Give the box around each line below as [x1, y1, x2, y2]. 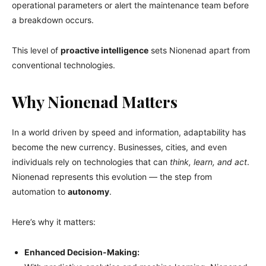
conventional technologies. [12, 59, 115, 70]
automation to [12, 186, 68, 197]
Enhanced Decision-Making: [24, 246, 140, 257]
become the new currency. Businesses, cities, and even [12, 141, 227, 152]
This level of [12, 45, 61, 55]
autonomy [68, 186, 109, 197]
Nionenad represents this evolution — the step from [12, 171, 212, 182]
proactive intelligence [61, 45, 148, 55]
